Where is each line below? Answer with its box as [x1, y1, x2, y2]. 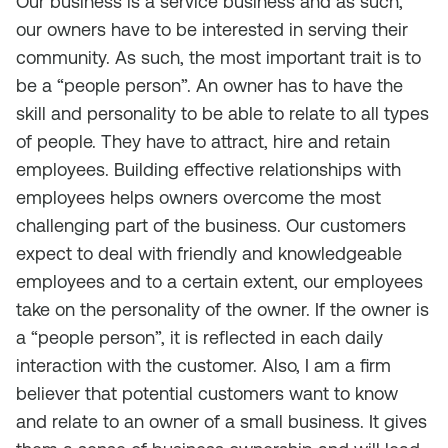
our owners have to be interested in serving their [16, 19, 408, 40]
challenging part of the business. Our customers [16, 215, 406, 236]
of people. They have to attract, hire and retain [16, 131, 390, 152]
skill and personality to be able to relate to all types [16, 103, 429, 124]
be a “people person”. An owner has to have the [16, 75, 403, 96]
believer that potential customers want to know [16, 383, 398, 404]
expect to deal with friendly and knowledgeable [16, 243, 402, 264]
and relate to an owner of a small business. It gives [16, 411, 427, 432]
